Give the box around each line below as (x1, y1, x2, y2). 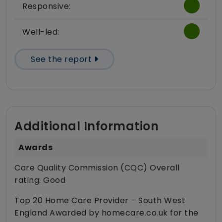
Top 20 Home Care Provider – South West (14, 194, 185, 206)
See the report (31, 53, 94, 65)
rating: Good (14, 174, 65, 186)
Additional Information (14, 117, 159, 134)
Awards (18, 141, 53, 153)
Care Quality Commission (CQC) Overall (14, 162, 180, 173)
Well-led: (22, 26, 59, 38)
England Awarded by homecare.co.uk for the (14, 207, 199, 219)
